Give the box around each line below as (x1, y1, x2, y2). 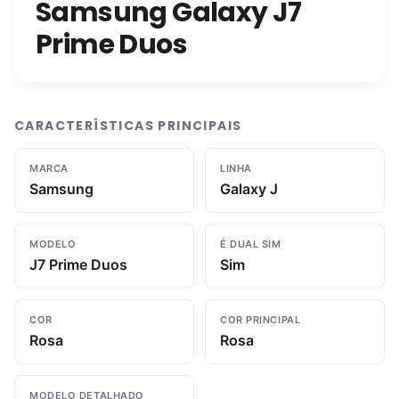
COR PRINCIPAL (220, 313, 301, 326)
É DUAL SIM (220, 238, 281, 250)
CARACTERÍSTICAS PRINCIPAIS (14, 117, 242, 134)
